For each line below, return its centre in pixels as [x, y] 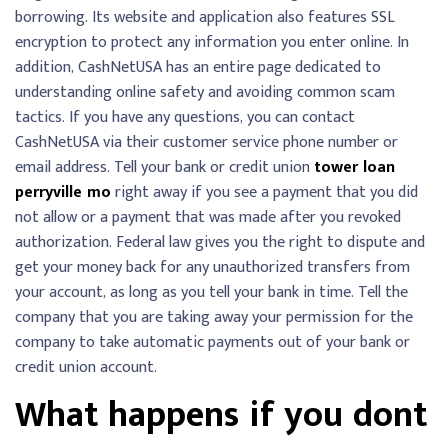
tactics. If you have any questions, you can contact [185, 118]
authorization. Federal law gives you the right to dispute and [220, 243]
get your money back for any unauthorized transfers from [212, 268]
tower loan [354, 168]
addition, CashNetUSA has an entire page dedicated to [198, 68]
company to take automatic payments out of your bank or [212, 343]
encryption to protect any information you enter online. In [212, 43]
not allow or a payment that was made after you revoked [208, 218]
